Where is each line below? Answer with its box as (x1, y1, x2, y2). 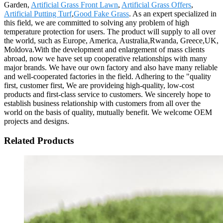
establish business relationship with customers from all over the (4, 99, 201, 108)
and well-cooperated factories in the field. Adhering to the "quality (4, 72, 211, 81)
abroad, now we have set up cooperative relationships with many (4, 54, 207, 63)
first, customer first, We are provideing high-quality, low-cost (4, 81, 194, 90)
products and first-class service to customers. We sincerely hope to (4, 90, 211, 99)
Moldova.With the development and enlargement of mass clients (4, 45, 205, 54)
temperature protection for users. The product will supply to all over (4, 27, 216, 36)
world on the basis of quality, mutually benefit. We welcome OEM (4, 108, 212, 116)
